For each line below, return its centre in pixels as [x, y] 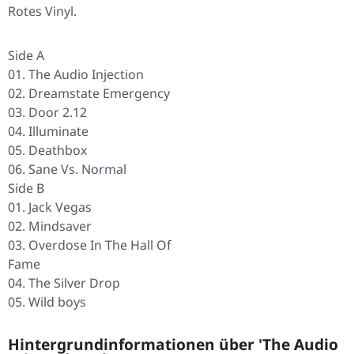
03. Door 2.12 [47, 113]
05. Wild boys [47, 302]
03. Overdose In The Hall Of [90, 245]
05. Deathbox [47, 151]
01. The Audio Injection [76, 75]
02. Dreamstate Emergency [89, 94]
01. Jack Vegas [50, 207]
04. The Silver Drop [64, 283]
